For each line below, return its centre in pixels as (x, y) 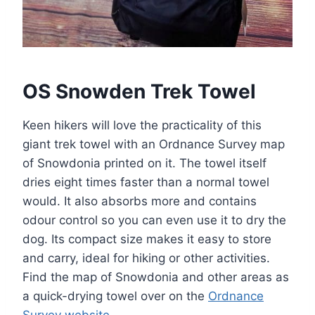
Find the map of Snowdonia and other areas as (156, 277)
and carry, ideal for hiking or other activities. (146, 258)
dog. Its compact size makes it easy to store (147, 239)
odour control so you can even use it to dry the (154, 220)
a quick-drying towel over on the (115, 296)
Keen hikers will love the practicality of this (142, 126)
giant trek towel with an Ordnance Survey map (154, 144)
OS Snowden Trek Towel (139, 92)
